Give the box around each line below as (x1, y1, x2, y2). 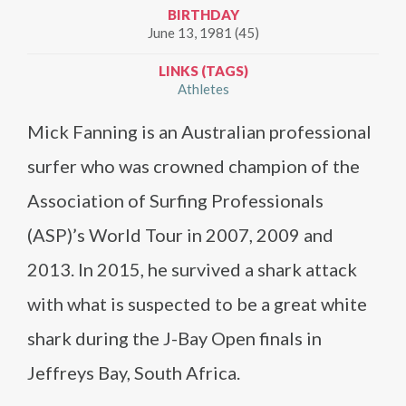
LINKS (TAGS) (158, 63, 248, 79)
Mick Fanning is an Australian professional (27, 121, 372, 142)
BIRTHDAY (167, 6, 239, 23)
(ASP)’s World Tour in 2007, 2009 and (27, 224, 333, 246)
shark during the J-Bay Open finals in (27, 327, 322, 349)
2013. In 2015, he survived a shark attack (27, 258, 357, 280)
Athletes (177, 81, 229, 97)
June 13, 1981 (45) (147, 24, 259, 41)
